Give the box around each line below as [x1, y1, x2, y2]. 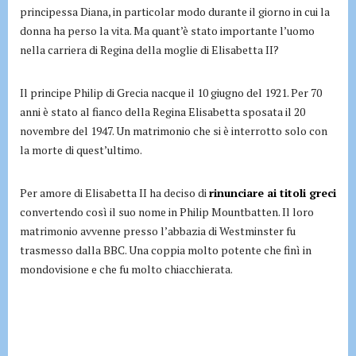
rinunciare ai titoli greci [209, 185, 336, 201]
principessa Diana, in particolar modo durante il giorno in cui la [20, 4, 330, 20]
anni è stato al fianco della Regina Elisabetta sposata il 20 [20, 104, 305, 120]
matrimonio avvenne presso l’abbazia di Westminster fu [20, 223, 296, 239]
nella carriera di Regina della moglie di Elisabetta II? [20, 42, 279, 58]
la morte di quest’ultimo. [20, 142, 142, 158]
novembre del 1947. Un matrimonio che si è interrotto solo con [20, 123, 327, 139]
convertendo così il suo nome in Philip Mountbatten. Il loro [20, 204, 314, 220]
